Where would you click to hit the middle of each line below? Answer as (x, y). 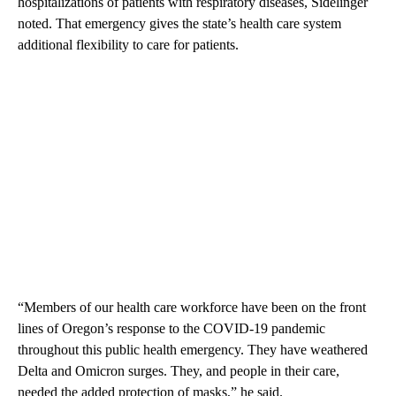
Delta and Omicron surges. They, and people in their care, (179, 371)
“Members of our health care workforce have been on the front (192, 308)
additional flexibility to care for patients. (128, 45)
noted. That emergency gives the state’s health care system (179, 24)
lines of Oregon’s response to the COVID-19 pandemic (171, 329)
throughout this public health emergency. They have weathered (193, 350)
